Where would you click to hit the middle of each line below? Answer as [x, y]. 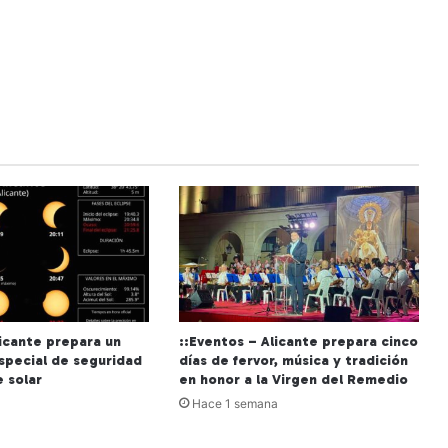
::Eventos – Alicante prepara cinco [298, 341]
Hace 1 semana [234, 403]
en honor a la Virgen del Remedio [293, 379]
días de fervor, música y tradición [293, 360]
